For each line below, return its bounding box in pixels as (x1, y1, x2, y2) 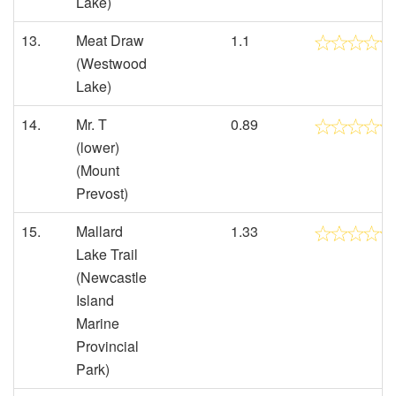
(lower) (76, 137, 119, 157)
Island (76, 290, 114, 310)
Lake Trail (76, 244, 138, 264)
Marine (76, 313, 119, 333)
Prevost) (76, 183, 128, 203)
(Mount (76, 160, 119, 180)
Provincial (76, 336, 139, 356)
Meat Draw (76, 30, 144, 50)
